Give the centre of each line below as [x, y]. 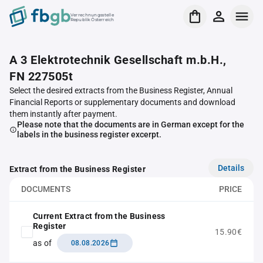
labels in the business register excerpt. [89, 134]
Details [231, 168]
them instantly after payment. [63, 114]
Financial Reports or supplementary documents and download [122, 102]
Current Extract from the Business [99, 216]
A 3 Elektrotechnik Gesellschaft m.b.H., [118, 60]
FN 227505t [41, 76]
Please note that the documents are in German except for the [130, 124]
